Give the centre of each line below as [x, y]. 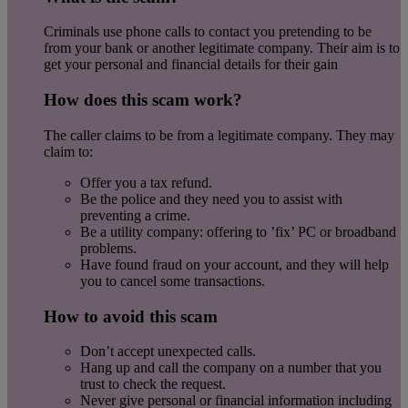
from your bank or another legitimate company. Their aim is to [222, 48]
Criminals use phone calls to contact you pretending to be [208, 32]
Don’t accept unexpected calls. [168, 352]
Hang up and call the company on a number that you [231, 368]
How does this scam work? [143, 100]
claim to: [68, 151]
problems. [108, 248]
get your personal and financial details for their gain [191, 65]
